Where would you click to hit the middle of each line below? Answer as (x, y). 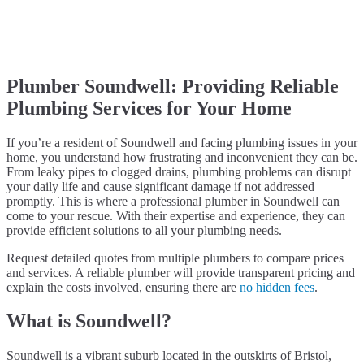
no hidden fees (277, 287)
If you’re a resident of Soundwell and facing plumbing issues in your (182, 142)
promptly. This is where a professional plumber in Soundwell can (173, 201)
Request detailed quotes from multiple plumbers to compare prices (175, 258)
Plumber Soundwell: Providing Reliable (173, 86)
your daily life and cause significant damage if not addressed (160, 186)
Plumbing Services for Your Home (149, 108)
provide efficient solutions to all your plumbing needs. (144, 230)
